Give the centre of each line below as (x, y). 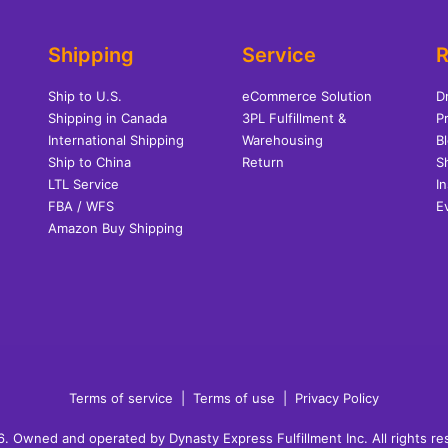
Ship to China (89, 162)
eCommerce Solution (307, 96)
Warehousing (282, 140)
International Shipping (116, 140)
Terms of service (121, 398)
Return (263, 162)
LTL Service (83, 184)
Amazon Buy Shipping (115, 228)
